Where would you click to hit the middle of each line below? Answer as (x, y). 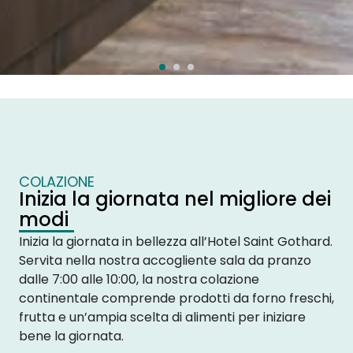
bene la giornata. (71, 336)
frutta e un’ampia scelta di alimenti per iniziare (162, 317)
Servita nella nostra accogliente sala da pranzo (165, 260)
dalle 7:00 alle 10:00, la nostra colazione (139, 279)
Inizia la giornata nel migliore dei (175, 199)
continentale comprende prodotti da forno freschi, (176, 298)
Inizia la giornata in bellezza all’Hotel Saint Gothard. (176, 241)
